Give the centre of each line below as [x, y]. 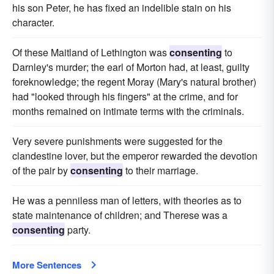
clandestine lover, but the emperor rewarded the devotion [135, 155]
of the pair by [41, 170]
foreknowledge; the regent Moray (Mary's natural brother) [134, 81]
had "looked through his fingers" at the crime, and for [125, 96]
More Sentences [47, 265]
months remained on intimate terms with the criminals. [128, 111]
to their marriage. [161, 170]
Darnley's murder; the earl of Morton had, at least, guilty [131, 67]
